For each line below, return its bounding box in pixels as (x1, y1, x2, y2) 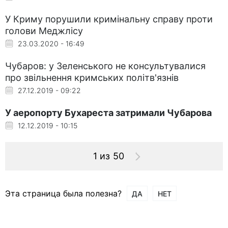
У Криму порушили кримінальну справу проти (5, 13, 213, 24)
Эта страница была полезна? (5, 188, 122, 198)
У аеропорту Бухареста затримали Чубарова (5, 107, 212, 118)
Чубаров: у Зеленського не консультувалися (5, 60, 206, 71)
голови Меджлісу (5, 25, 83, 36)
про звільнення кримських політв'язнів (5, 72, 179, 83)
